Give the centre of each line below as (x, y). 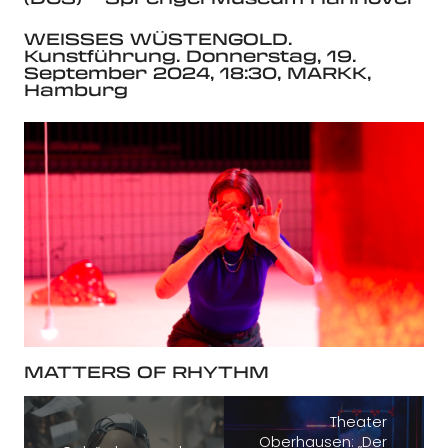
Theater (359, 421)
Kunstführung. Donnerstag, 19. (190, 56)
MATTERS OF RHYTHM (146, 371)
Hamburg (76, 90)
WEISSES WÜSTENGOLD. (158, 39)
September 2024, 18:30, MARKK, (197, 73)
